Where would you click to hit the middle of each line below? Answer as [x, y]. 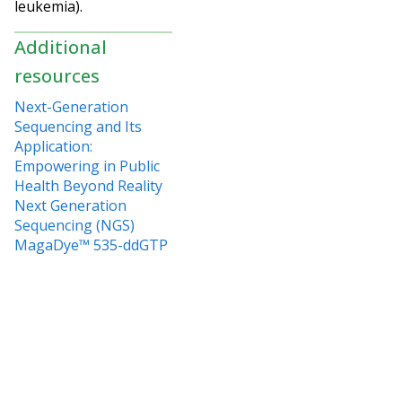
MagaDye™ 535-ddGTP [91, 245]
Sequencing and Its [78, 126]
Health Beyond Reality [88, 185]
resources [57, 75]
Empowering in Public [87, 166]
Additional [61, 47]
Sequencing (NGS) [74, 225]
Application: [53, 146]
